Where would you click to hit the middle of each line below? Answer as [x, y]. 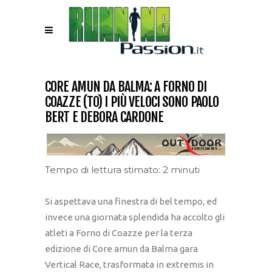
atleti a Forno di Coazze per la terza [119, 233]
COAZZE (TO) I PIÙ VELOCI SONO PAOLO [132, 102]
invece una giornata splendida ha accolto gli [135, 217]
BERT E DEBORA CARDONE [104, 117]
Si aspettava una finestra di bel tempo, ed [131, 202]
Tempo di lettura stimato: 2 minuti [122, 170]
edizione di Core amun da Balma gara [121, 249]
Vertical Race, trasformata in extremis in [129, 265]
